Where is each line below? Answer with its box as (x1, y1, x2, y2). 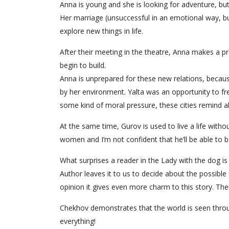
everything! (60, 216, 96, 226)
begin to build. (60, 60, 106, 70)
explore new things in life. (60, 26, 143, 36)
